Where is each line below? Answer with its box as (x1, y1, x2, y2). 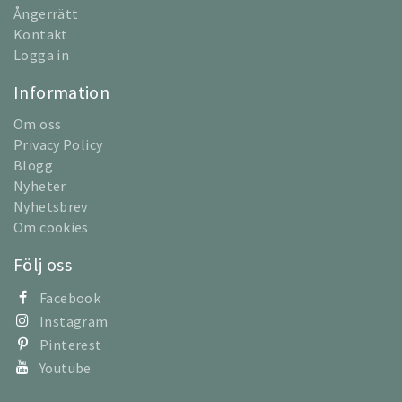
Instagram (39, 312, 109, 331)
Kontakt (13, 25, 68, 44)
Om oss (13, 115, 62, 134)
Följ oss (13, 253, 72, 276)
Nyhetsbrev (13, 197, 88, 216)
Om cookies (13, 218, 89, 237)
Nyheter (13, 177, 66, 196)
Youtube (39, 359, 92, 378)
